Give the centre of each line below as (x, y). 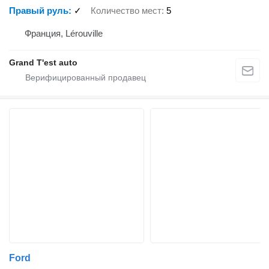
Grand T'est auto (43, 62)
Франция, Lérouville (64, 33)
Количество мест (126, 11)
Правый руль (39, 11)
